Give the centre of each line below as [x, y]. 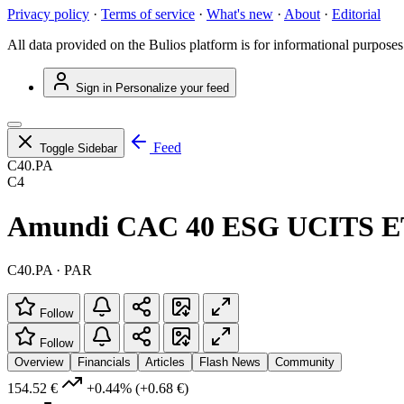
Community [305, 363]
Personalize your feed [172, 88]
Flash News [230, 363]
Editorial [356, 14]
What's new [240, 14]
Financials [104, 363]
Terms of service [148, 14]
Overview [39, 363]
